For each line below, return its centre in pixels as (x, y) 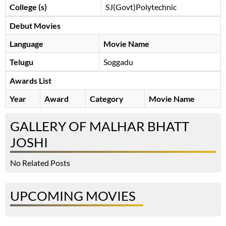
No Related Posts (40, 163)
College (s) (28, 7)
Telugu (21, 62)
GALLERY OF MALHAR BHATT (100, 126)
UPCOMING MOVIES (73, 196)
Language (26, 44)
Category (107, 99)
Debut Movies (35, 26)
